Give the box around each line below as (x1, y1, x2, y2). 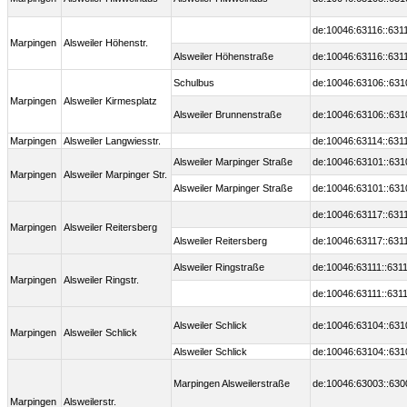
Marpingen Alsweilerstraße (174, 378, 290, 390)
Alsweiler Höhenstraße (174, 51, 273, 63)
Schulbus (174, 77, 214, 89)
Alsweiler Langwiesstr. (64, 135, 161, 147)
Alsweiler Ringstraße (174, 262, 264, 273)
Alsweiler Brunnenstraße (174, 109, 282, 121)
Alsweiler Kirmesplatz (64, 95, 157, 107)
